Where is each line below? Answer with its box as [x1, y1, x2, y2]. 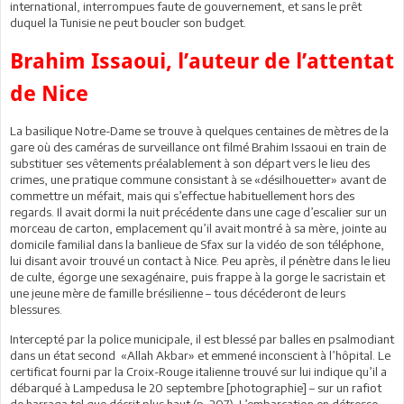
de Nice [10, 80, 88, 106]
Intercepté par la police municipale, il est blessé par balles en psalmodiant [10, 331, 394, 346]
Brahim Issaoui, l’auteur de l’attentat [10, 48, 394, 74]
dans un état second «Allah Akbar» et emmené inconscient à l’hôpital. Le [10, 347, 390, 363]
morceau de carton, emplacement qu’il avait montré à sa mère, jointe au [10, 220, 387, 235]
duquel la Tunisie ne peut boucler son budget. [10, 14, 246, 30]
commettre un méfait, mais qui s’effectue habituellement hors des [10, 188, 354, 203]
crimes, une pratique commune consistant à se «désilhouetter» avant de [10, 171, 386, 187]
